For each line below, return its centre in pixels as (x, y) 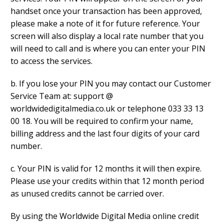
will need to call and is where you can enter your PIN (108, 49)
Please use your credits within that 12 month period (107, 181)
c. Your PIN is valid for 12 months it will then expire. (106, 169)
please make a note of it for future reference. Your (105, 24)
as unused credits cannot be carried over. (87, 194)
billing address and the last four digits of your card (105, 134)
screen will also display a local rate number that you (107, 36)
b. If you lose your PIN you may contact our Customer (111, 84)
